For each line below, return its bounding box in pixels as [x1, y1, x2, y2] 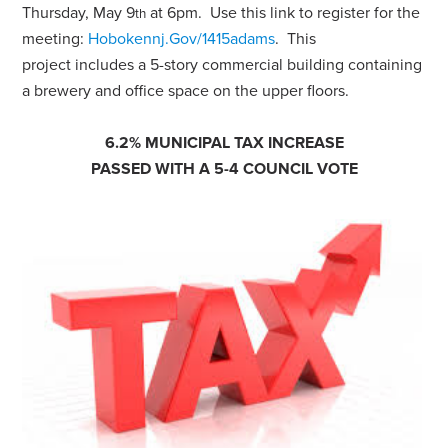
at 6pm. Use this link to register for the [146, 2, 421, 23]
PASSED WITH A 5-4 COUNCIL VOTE [90, 158, 358, 179]
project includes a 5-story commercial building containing [22, 54, 423, 75]
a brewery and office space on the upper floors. [22, 80, 350, 101]
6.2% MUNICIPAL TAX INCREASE [104, 132, 344, 153]
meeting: [22, 28, 89, 49]
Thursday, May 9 [22, 2, 136, 23]
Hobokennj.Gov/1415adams [88, 28, 276, 49]
